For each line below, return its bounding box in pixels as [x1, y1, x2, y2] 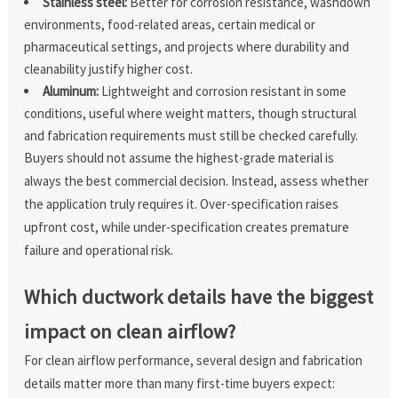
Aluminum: [43, 82, 99, 99]
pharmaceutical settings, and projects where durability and [24, 37, 350, 55]
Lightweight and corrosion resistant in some [99, 82, 347, 99]
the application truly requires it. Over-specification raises [24, 195, 339, 212]
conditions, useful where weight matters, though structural [24, 104, 357, 122]
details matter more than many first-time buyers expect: [24, 374, 336, 392]
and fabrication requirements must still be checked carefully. [24, 126, 359, 144]
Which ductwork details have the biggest [24, 283, 374, 309]
